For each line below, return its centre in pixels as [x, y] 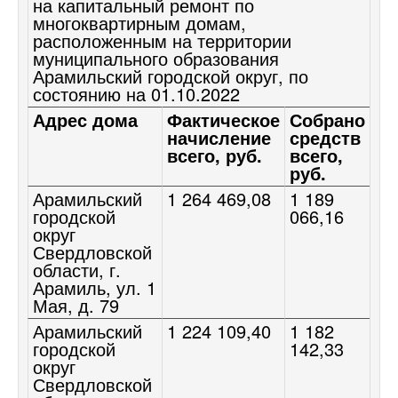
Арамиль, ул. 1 [95, 287]
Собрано [327, 119]
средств [325, 137]
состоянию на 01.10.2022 [136, 93]
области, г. [77, 269]
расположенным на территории [162, 40]
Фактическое [223, 119]
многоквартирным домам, [139, 22]
